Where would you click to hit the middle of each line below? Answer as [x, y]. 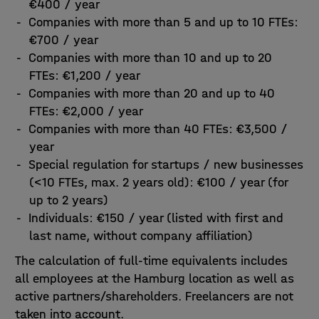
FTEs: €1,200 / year [84, 75]
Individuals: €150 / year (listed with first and [156, 218]
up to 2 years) [68, 200]
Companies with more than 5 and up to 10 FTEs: [163, 22]
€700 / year [63, 40]
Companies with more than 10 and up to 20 [150, 58]
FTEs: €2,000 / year [86, 111]
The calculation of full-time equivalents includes [151, 261]
